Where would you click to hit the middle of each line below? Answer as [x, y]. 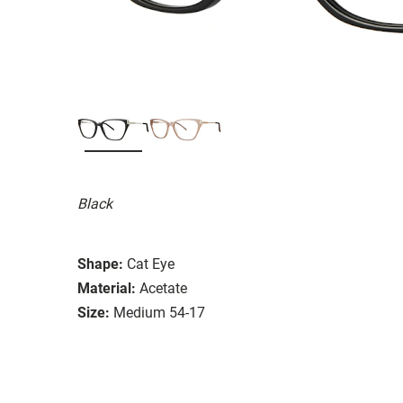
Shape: [100, 264]
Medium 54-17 [159, 312]
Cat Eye [151, 264]
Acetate [163, 288]
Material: [107, 288]
